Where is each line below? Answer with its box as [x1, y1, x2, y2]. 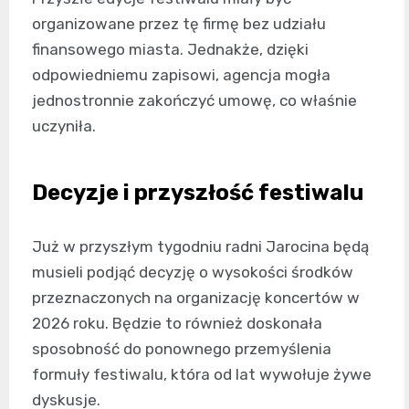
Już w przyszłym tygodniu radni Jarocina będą [32, 236, 369, 256]
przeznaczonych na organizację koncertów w [32, 288, 360, 307]
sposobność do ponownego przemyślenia [32, 339, 331, 358]
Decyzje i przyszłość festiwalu [32, 179, 363, 205]
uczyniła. [32, 116, 96, 135]
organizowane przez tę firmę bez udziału [32, 14, 326, 33]
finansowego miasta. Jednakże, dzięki [32, 39, 309, 58]
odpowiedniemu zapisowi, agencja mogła [32, 65, 330, 84]
